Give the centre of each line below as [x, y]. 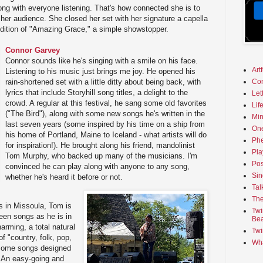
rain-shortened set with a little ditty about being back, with [103, 82]
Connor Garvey [33, 50]
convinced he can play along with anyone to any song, [98, 167]
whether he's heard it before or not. [64, 177]
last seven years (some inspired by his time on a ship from [105, 124]
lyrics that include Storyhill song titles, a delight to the [97, 93]
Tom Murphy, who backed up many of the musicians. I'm [102, 156]
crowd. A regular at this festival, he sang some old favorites [106, 103]
